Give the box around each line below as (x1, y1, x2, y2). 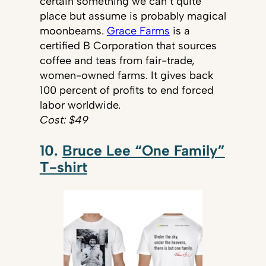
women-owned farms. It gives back (39, 69, 213, 83)
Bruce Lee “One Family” (62, 141, 225, 159)
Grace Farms (106, 24, 170, 38)
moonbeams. (39, 24, 107, 38)
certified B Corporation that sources (39, 39, 217, 53)
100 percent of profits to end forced (39, 84, 214, 97)
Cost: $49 (39, 113, 88, 127)
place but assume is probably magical (39, 9, 226, 23)
